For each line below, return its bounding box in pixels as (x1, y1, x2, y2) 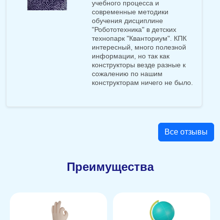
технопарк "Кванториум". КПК (92, 34, 187, 43)
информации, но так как (92, 52, 169, 60)
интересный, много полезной (92, 43, 186, 52)
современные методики (92, 8, 168, 16)
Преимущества (66, 160, 154, 174)
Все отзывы (165, 128, 208, 137)
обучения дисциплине (92, 17, 163, 25)
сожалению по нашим (92, 70, 163, 78)
